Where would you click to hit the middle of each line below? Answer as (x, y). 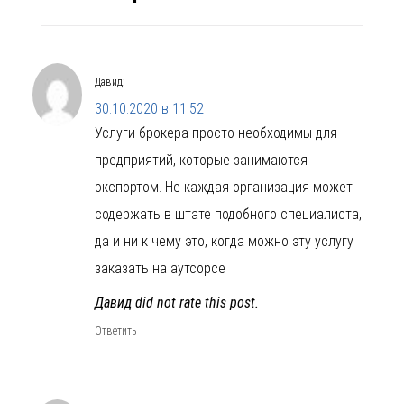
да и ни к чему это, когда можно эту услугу (224, 241)
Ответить (115, 331)
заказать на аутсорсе (160, 268)
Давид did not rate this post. (177, 302)
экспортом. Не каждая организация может (224, 187)
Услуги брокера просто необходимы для (216, 133)
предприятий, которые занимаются (201, 160)
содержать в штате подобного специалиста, (228, 214)
